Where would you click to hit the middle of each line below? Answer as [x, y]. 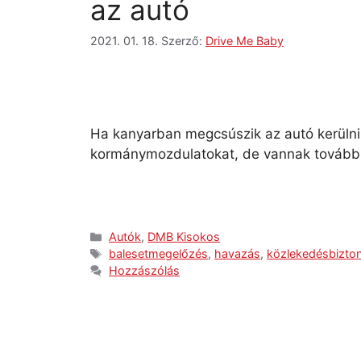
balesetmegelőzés [159, 254]
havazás [238, 254]
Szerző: [183, 40]
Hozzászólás [145, 271]
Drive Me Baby [245, 40]
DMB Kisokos [184, 237]
